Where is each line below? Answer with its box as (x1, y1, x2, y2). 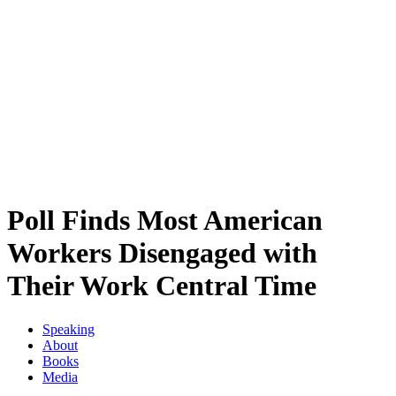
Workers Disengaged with (7, 237, 317, 270)
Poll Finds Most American (7, 204, 323, 237)
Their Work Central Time (7, 270, 316, 302)
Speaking (42, 321, 95, 337)
